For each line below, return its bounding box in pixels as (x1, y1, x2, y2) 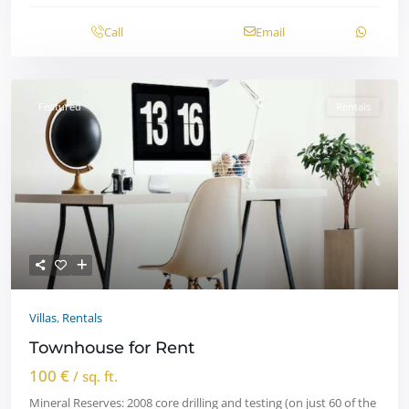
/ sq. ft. (73, 366, 118, 385)
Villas (29, 309, 57, 326)
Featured (38, 99, 81, 113)
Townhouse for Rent (29, 337, 194, 358)
